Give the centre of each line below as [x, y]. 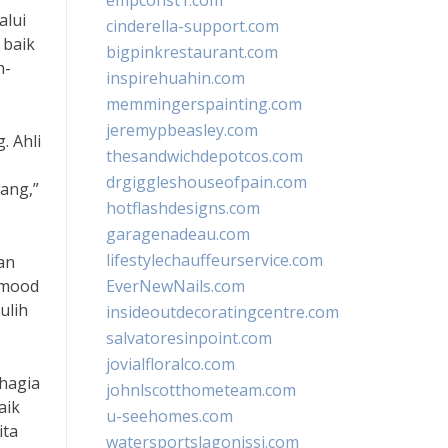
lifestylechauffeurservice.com [214, 260]
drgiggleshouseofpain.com [206, 182]
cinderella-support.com [192, 26]
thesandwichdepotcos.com [204, 156]
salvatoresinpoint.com [189, 338]
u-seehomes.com [169, 416]
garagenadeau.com [178, 234]
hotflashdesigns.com [183, 208]
